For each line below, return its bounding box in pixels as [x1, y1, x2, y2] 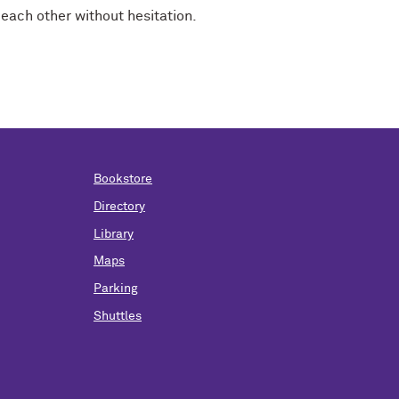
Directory [94, 199, 145, 213]
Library [94, 227, 134, 240]
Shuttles [94, 309, 142, 322]
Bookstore [94, 173, 152, 185]
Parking [94, 282, 138, 296]
